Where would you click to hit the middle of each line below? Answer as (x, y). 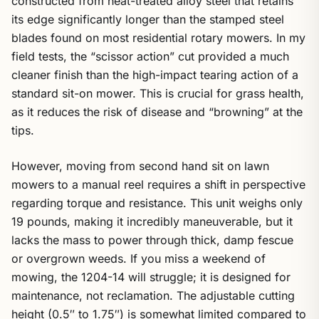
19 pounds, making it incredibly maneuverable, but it (152, 221)
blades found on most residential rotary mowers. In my (158, 38)
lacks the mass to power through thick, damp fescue (152, 240)
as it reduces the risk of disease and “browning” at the (157, 112)
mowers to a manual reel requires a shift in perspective (158, 184)
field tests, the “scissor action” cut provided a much (150, 56)
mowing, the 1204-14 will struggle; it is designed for (151, 277)
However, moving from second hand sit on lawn (140, 166)
